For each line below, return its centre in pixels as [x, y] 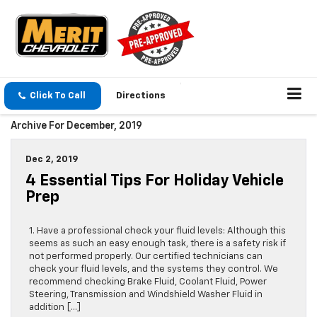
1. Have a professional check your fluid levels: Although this [157, 231]
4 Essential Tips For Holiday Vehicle [155, 181]
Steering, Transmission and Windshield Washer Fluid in [146, 295]
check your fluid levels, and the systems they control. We [154, 270]
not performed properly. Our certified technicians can [146, 257]
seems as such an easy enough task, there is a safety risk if [157, 244]
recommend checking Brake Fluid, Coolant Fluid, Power [148, 282]
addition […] [55, 308]
